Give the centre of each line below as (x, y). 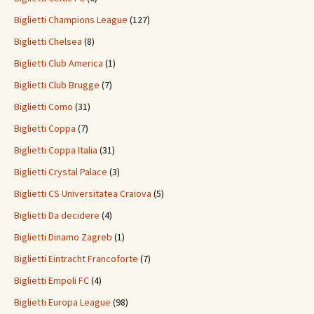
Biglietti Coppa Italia (56, 150)
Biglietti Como (43, 107)
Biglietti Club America (59, 63)
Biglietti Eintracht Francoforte (76, 259)
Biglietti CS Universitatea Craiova (83, 194)
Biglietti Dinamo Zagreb (63, 237)
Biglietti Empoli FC (52, 281)
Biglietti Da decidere (57, 216)
